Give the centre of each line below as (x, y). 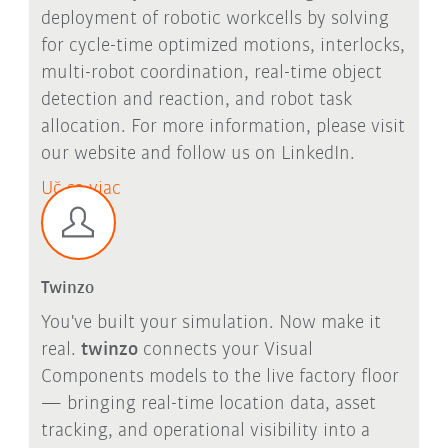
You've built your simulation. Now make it (210, 323)
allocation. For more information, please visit (222, 126)
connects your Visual (225, 350)
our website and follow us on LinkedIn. (197, 153)
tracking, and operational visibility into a (205, 431)
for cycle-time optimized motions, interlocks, (222, 45)
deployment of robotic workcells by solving (214, 18)
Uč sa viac (80, 188)
